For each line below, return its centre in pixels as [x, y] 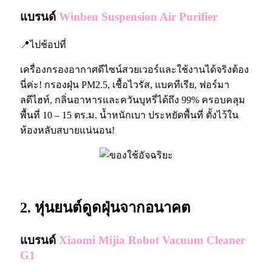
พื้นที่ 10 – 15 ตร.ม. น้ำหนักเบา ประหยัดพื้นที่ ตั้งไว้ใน [129, 115]
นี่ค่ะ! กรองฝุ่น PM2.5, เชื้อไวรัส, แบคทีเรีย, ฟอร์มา [125, 84]
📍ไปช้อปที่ [43, 44]
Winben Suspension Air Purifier [138, 17]
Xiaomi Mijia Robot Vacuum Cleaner [152, 240]
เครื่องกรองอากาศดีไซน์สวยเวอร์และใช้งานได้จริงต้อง [134, 69]
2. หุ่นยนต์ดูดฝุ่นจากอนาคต [105, 207]
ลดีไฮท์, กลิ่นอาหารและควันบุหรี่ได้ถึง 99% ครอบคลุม [133, 100]
